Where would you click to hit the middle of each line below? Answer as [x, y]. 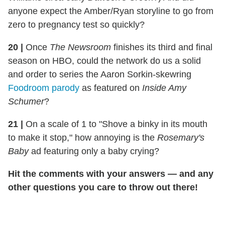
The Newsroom [80, 47]
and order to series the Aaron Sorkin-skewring [100, 75]
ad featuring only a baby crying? [94, 151]
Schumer [26, 102]
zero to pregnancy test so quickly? [76, 25]
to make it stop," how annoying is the [83, 138]
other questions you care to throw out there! [103, 188]
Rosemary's [181, 138]
